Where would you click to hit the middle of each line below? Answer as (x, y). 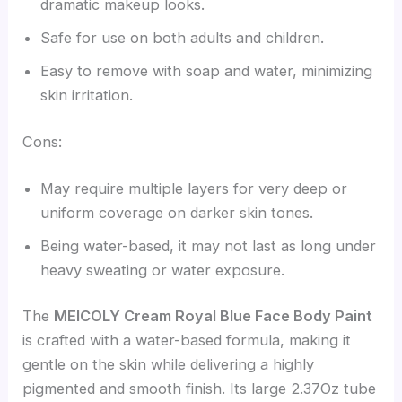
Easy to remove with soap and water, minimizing (207, 71)
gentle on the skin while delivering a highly (169, 365)
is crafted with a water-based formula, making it (187, 341)
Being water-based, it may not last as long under (209, 245)
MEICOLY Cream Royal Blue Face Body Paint (214, 316)
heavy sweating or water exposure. (163, 270)
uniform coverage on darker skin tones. (177, 212)
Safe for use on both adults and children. (183, 38)
